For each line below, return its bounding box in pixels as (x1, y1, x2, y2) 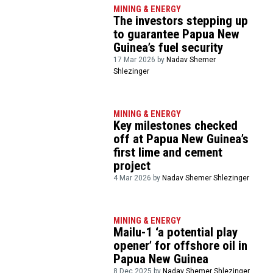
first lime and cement (113, 145, 223, 160)
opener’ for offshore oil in (113, 238, 248, 253)
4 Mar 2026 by (113, 174, 163, 183)
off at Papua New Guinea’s (113, 132, 249, 147)
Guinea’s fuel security (113, 40, 224, 55)
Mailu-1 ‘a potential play (113, 224, 238, 239)
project (113, 158, 151, 174)
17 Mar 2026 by (113, 55, 167, 65)
